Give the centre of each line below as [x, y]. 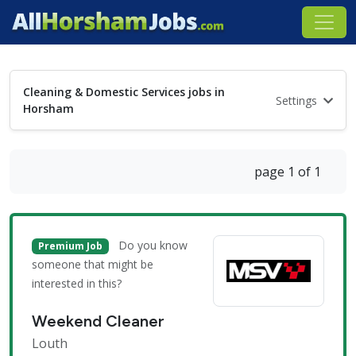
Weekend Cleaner [98, 321]
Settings [298, 100]
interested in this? [77, 284]
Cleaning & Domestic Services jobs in [124, 92]
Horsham [48, 108]
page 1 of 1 [288, 172]
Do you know [153, 245]
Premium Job [70, 246]
